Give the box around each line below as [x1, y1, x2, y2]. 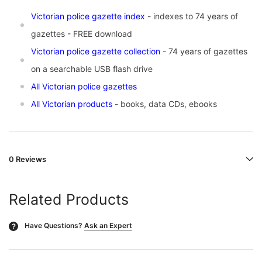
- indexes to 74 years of [145, 11, 238, 22]
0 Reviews [9, 154, 46, 164]
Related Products [9, 191, 129, 209]
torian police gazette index [43, 11, 145, 22]
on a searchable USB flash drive [31, 64, 153, 74]
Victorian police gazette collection [31, 46, 160, 57]
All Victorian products [31, 99, 112, 109]
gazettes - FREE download [31, 29, 132, 39]
